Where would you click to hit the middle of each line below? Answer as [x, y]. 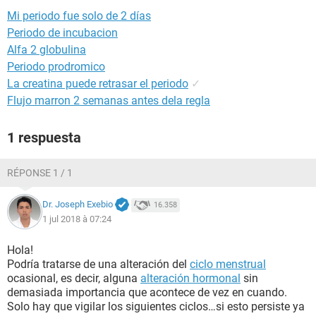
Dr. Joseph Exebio [78, 205]
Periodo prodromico [56, 67]
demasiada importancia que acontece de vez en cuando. [147, 292]
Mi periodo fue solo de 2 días [79, 16]
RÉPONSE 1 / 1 [40, 173]
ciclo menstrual [228, 264]
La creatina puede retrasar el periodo [98, 84]
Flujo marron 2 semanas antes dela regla [109, 101]
